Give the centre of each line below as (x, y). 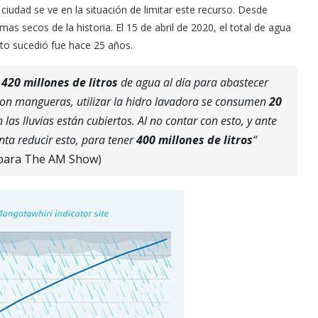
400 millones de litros (194, 139)
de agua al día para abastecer (193, 82)
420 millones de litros (60, 82)
